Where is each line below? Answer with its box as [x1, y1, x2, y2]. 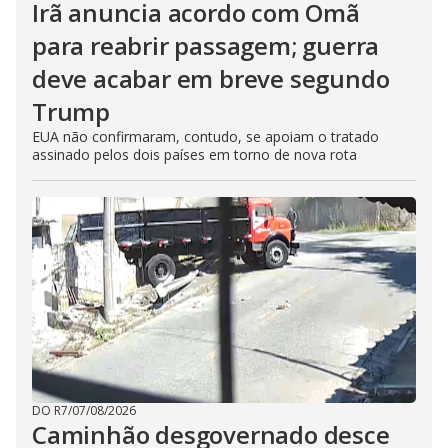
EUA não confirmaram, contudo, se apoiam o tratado [32, 127, 379, 146]
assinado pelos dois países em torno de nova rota [32, 145, 357, 164]
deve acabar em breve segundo [32, 62, 390, 95]
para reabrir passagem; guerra [32, 29, 380, 62]
